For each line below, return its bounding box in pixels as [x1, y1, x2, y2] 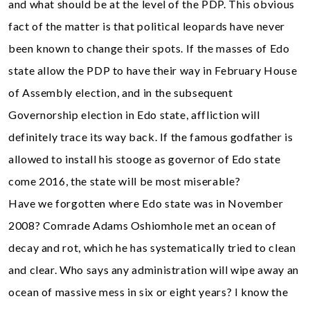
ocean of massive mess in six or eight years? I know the [8, 284, 289, 298]
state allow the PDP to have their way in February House [8, 63, 298, 77]
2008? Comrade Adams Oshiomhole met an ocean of [8, 218, 277, 232]
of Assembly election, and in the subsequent [8, 85, 233, 99]
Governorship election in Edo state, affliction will [8, 107, 260, 121]
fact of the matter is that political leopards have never [8, 19, 285, 33]
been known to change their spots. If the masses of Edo [8, 41, 290, 55]
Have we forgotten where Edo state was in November [8, 196, 284, 210]
